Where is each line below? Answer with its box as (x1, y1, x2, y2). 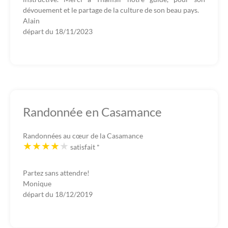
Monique (23, 179, 51, 188)
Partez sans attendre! (23, 168, 90, 177)
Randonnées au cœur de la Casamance (23, 131, 143, 140)
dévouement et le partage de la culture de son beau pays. (23, 6, 199, 14)
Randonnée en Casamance (23, 104, 162, 119)
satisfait (70, 142, 97, 151)
